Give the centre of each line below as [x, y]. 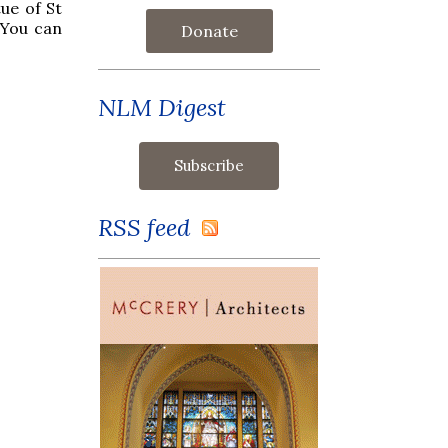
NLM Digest [162, 107]
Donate [209, 30]
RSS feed [150, 227]
